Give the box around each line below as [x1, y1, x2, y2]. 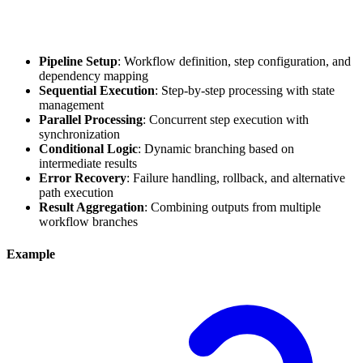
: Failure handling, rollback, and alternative [126, 171, 345, 186]
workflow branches [39, 215, 138, 229]
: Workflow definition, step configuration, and [117, 54, 351, 69]
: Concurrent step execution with [143, 113, 309, 127]
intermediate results [39, 156, 137, 171]
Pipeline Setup [39, 54, 117, 69]
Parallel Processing [39, 113, 143, 127]
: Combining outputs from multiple [144, 200, 321, 215]
